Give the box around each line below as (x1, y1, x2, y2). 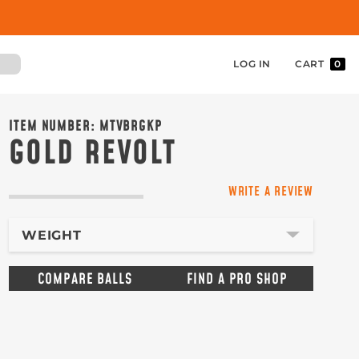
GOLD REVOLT (9, 131, 176, 176)
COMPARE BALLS (38, 269, 132, 289)
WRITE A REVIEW (228, 183, 313, 200)
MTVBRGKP (99, 116, 162, 136)
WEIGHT (22, 228, 82, 243)
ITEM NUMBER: (9, 116, 99, 136)
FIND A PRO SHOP (187, 269, 288, 289)
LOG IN (233, 58, 271, 70)
